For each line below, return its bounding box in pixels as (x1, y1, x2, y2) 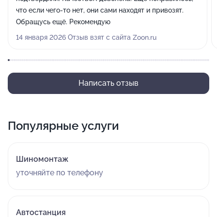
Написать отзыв (78, 78, 139, 88)
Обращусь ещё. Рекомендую (16, 18, 110, 26)
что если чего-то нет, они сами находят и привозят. (16, 6, 184, 14)
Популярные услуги (8, 119, 119, 133)
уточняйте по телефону (16, 168, 103, 177)
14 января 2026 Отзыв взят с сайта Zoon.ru (16, 33, 156, 41)
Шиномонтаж (16, 155, 68, 164)
